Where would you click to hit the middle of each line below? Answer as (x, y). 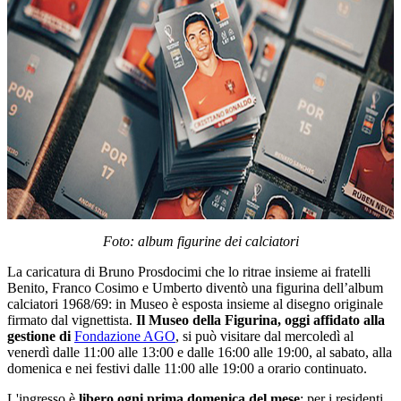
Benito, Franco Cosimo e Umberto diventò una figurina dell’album (195, 287)
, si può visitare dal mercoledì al (264, 336)
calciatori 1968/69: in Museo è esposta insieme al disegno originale (195, 303)
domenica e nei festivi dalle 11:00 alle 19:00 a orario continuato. (187, 368)
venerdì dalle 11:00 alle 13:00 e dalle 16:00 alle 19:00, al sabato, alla (200, 352)
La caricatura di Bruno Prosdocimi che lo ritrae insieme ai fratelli (189, 271)
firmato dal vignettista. (72, 320)
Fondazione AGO (125, 336)
